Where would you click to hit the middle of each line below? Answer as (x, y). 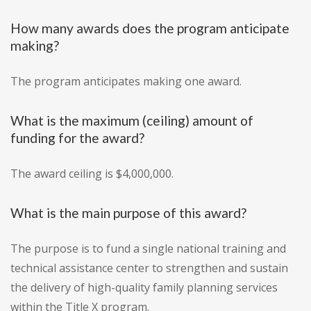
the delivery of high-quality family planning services (144, 288)
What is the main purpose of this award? (128, 213)
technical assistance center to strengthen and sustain (149, 268)
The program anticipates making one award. (126, 82)
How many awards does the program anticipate (150, 28)
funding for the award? (77, 138)
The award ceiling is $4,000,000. (92, 174)
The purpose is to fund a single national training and (148, 249)
